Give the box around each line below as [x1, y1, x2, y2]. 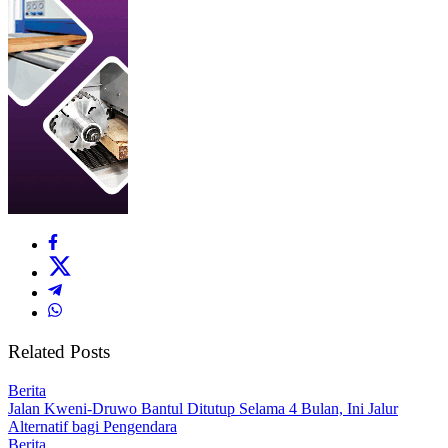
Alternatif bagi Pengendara [8, 417, 177, 435]
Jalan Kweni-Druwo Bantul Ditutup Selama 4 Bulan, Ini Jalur [8, 399, 398, 417]
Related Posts [8, 341, 110, 363]
